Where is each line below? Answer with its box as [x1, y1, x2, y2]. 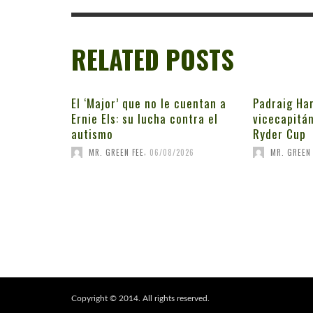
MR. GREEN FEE [89, 147, 144, 159]
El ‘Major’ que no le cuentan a [71, 94, 226, 112]
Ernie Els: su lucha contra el [71, 110, 218, 128]
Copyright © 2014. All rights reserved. [71, 294, 210, 303]
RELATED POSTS [71, 41, 234, 79]
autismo [71, 125, 113, 143]
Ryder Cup [252, 125, 306, 143]
